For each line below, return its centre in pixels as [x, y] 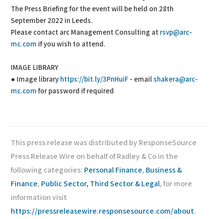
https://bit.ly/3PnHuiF [94, 79]
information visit [39, 197]
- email [141, 79]
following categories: [48, 170]
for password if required [76, 91]
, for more [176, 184]
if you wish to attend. [71, 44]
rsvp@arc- [176, 32]
